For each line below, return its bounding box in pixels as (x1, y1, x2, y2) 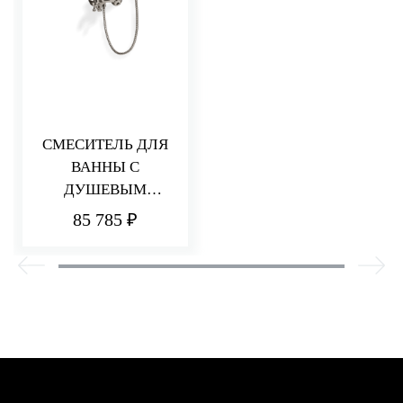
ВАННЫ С (71, 157, 139, 175)
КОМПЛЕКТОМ (51, 202, 159, 220)
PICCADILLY (61, 225, 149, 243)
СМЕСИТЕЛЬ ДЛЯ (42, 135, 168, 153)
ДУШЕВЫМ (64, 180, 147, 198)
